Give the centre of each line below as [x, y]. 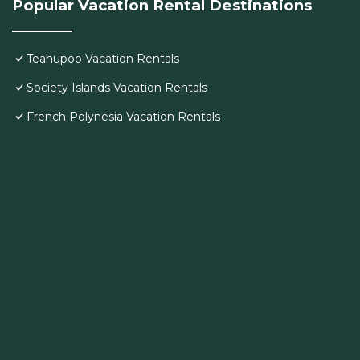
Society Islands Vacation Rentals [117, 88]
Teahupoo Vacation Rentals [103, 59]
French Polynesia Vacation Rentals [123, 117]
